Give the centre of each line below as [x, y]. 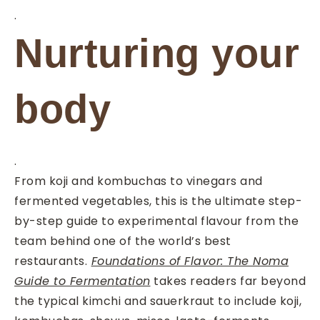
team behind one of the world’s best [123, 241]
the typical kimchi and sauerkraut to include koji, [158, 301]
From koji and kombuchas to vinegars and [139, 181]
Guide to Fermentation [82, 281]
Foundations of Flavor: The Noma [190, 261]
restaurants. [51, 261]
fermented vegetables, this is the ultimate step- [158, 201]
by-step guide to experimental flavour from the [156, 221]
